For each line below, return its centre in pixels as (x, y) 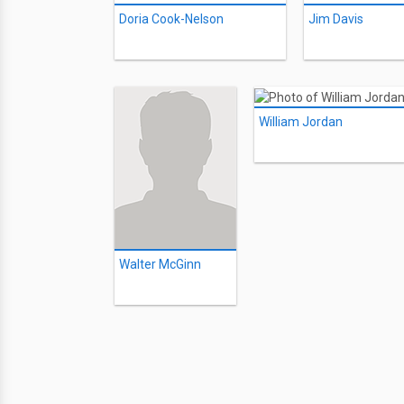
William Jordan (301, 121)
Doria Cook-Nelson (171, 19)
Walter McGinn (160, 265)
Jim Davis (336, 19)
